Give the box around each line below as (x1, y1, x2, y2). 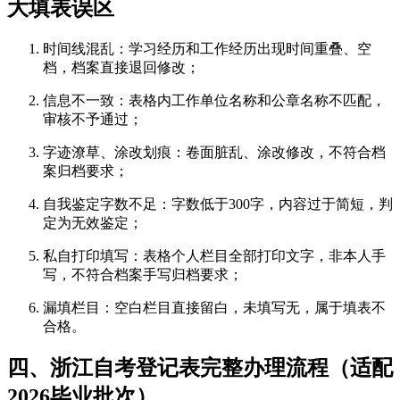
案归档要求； (43, 162, 129, 179)
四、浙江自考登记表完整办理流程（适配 (7, 356, 393, 380)
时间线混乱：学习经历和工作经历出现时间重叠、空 (43, 40, 371, 56)
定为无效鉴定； (43, 214, 143, 230)
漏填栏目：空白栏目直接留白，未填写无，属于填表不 (43, 299, 386, 315)
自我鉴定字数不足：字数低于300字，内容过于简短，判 (43, 196, 393, 212)
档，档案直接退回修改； (43, 59, 200, 75)
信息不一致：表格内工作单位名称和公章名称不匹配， (43, 92, 386, 108)
